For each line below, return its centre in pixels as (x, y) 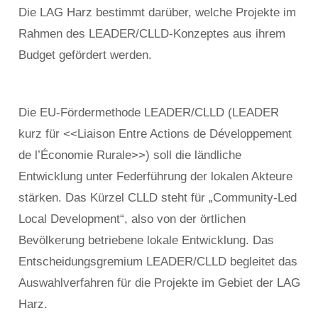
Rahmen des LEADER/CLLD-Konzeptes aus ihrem (152, 33)
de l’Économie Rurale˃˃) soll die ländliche (130, 155)
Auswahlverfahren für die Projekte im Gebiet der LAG (159, 283)
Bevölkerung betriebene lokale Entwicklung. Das (146, 240)
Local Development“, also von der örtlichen (132, 219)
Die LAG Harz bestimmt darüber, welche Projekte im (157, 12)
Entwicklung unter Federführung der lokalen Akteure (155, 176)
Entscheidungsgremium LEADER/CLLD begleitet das (158, 261)
